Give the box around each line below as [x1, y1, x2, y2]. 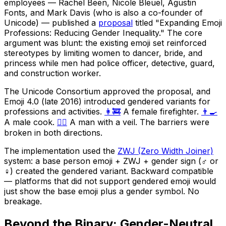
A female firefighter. [121, 106, 201, 117]
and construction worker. [4, 68, 101, 79]
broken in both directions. [4, 128, 102, 138]
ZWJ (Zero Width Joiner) [118, 146, 213, 156]
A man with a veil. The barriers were [67, 117, 209, 128]
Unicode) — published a [4, 18, 98, 28]
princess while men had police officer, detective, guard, [4, 58, 215, 69]
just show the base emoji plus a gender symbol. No [4, 186, 199, 197]
